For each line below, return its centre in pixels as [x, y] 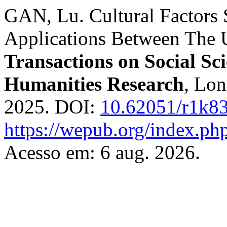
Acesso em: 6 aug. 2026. [102, 152]
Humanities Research [94, 84]
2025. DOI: [52, 107]
